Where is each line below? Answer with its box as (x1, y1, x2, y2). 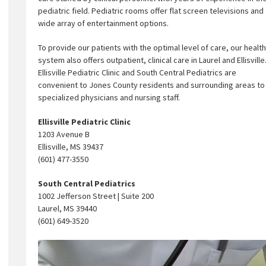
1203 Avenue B (38, 129, 90, 140)
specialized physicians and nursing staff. (38, 92, 180, 103)
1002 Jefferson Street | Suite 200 (38, 191, 154, 201)
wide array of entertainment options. (38, 18, 169, 28)
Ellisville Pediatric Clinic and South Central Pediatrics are (38, 67, 236, 78)
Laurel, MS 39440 (38, 203, 97, 214)
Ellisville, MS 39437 (38, 141, 103, 152)
